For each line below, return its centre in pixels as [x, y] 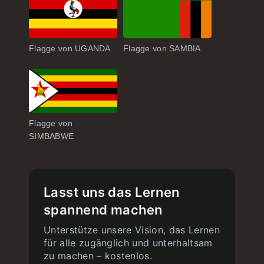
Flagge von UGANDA [70, 48]
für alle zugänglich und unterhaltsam [128, 243]
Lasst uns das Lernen [112, 192]
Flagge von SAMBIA [162, 48]
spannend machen [103, 210]
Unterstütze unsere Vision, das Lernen [132, 230]
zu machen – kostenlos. [98, 256]
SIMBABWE [52, 136]
